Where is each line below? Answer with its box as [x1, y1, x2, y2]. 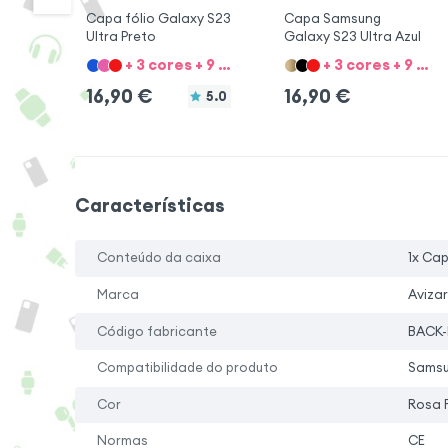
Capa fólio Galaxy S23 [85, 10, 231, 28]
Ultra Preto [85, 28, 156, 46]
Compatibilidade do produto [97, 359, 279, 377]
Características [74, 193, 225, 218]
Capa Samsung [283, 10, 381, 28]
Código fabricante [97, 322, 218, 340]
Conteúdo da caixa [97, 249, 222, 267]
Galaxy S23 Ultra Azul [283, 28, 421, 46]
